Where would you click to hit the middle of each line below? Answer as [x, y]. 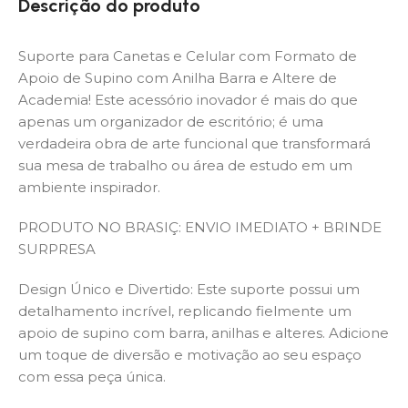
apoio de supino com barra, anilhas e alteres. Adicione [204, 332]
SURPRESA [57, 249]
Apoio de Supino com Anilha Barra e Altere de [178, 77]
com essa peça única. [92, 376]
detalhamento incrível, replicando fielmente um [185, 311]
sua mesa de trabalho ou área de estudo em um [185, 165]
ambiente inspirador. [89, 187]
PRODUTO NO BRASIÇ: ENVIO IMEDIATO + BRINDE [200, 227]
